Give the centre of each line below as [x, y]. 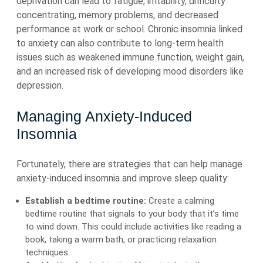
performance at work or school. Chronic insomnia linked [129, 29]
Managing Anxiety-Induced [104, 116]
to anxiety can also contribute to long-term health [120, 43]
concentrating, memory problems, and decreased [117, 15]
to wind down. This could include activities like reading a [133, 227]
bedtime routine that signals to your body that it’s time [132, 214]
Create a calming [180, 201]
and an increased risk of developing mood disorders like [130, 71]
